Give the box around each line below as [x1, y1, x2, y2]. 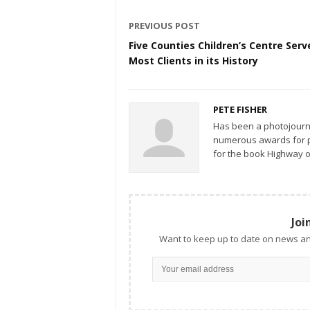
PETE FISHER [213, 103, 267, 116]
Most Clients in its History [129, 54, 258, 68]
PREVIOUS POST [129, 19, 200, 33]
